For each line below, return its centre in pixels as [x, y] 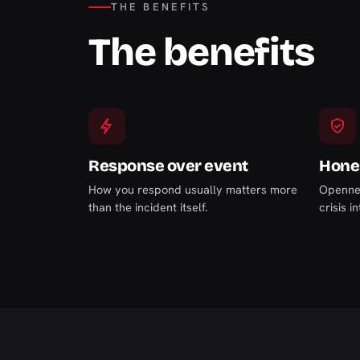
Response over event [168, 166]
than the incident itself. [148, 207]
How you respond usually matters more [193, 189]
